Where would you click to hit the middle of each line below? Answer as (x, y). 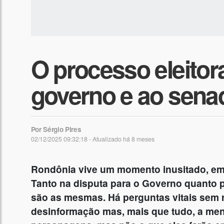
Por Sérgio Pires (56, 129)
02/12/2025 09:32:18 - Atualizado (77, 139)
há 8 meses (138, 139)
